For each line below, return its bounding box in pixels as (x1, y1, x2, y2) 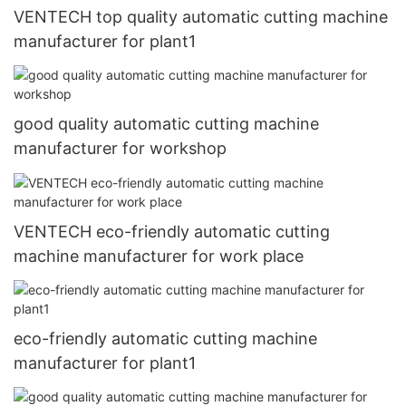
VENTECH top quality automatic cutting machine (14, 6, 388, 26)
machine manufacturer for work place (14, 246, 304, 266)
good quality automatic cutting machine (14, 114, 319, 134)
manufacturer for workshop (14, 139, 227, 159)
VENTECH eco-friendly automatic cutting (14, 221, 330, 241)
